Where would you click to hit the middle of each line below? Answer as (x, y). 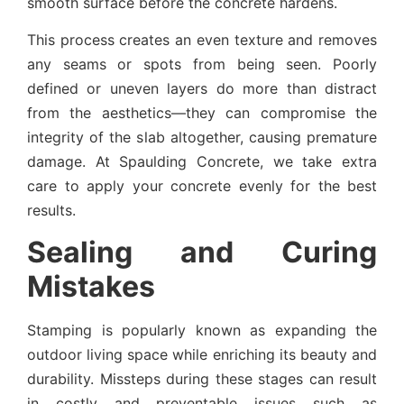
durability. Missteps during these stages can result (202, 379)
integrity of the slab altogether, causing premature (202, 137)
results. (51, 210)
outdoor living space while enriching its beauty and (202, 355)
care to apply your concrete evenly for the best (202, 185)
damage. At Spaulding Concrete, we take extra (202, 161)
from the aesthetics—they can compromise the (202, 112)
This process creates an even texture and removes (202, 39)
